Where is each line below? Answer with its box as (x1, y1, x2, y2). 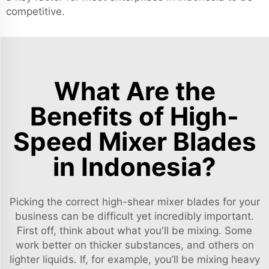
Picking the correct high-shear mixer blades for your (9, 196, 260, 208)
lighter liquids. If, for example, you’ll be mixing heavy (9, 253, 260, 265)
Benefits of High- (30, 101, 239, 131)
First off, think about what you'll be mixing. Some (17, 225, 252, 237)
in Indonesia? (53, 151, 216, 182)
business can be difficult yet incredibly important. (15, 210, 254, 222)
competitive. (6, 5, 65, 17)
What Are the (53, 76, 216, 106)
